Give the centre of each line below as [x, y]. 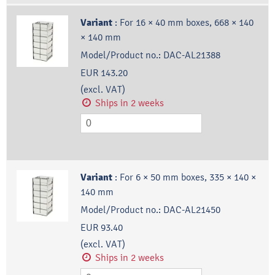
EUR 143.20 [104, 73]
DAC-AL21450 [192, 210]
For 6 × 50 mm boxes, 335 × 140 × [188, 177]
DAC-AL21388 [192, 55]
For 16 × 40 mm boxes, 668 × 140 [186, 23]
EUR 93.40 [101, 228]
